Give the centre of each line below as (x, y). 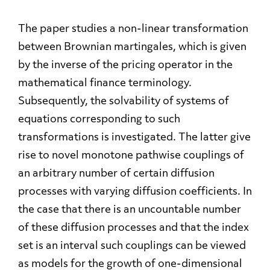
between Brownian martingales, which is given (132, 47)
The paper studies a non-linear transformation (133, 29)
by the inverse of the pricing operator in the (125, 65)
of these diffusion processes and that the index (133, 228)
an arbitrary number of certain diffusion (116, 174)
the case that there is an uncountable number (130, 210)
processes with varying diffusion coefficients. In (135, 192)
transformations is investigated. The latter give (134, 138)
